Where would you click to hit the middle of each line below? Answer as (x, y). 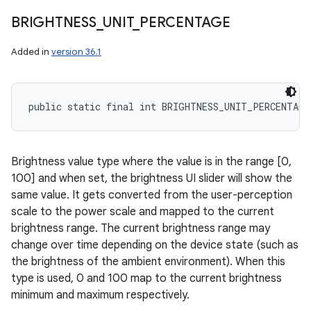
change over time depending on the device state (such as (155, 245)
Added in (31, 52)
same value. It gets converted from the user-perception (152, 195)
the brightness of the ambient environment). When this (148, 262)
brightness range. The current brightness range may (141, 228)
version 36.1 (76, 52)
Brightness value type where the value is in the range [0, (151, 162)
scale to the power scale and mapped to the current (143, 212)
